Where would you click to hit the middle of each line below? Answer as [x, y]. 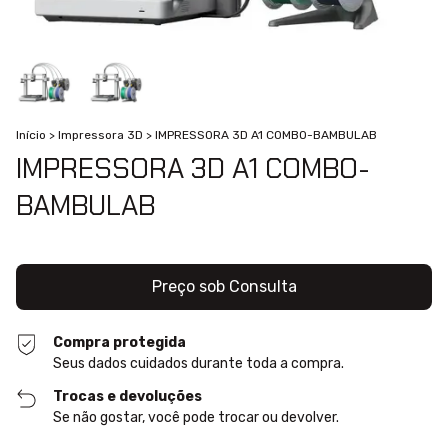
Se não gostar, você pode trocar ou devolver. [196, 418]
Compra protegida [120, 343]
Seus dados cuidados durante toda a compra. [199, 364]
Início [31, 135]
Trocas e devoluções [128, 397]
